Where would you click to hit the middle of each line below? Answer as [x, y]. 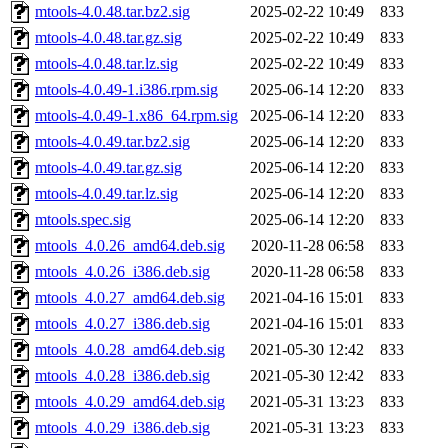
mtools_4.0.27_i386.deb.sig [122, 324]
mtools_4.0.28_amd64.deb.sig [130, 350]
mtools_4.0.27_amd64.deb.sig [130, 298]
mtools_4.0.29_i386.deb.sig [122, 428]
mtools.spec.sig [83, 220]
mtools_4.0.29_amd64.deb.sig [130, 402]
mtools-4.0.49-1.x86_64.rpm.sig [136, 116]
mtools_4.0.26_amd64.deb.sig [130, 246]
